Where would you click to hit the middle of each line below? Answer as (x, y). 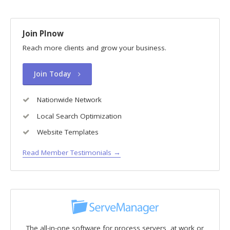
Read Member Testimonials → (71, 153)
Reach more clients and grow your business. (94, 47)
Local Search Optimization (78, 116)
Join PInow (43, 34)
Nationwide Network (68, 100)
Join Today (53, 74)
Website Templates (66, 132)
